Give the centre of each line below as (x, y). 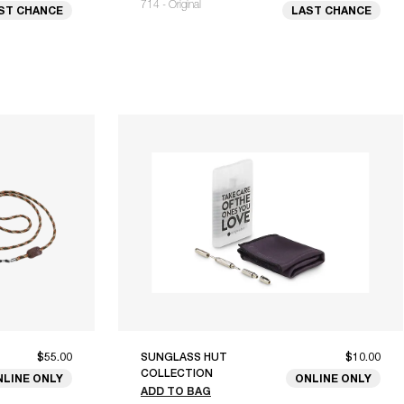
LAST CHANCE (331, 10)
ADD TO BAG (176, 391)
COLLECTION (177, 374)
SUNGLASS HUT (184, 358)
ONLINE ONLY (333, 379)
